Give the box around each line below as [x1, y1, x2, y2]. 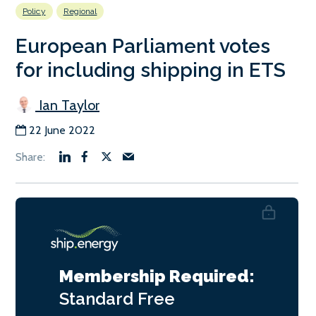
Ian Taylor [35, 96, 99, 114]
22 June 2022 [29, 123, 95, 137]
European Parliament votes [16, 34, 270, 58]
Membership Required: [59, 265, 255, 286]
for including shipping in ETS [16, 58, 286, 82]
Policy [23, 6, 46, 16]
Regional [63, 6, 97, 16]
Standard [59, 288, 138, 309]
